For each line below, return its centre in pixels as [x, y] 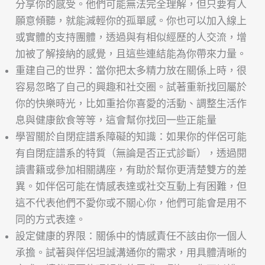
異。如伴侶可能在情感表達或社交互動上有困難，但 [131, 187]
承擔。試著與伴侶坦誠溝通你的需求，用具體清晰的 [131, 253]
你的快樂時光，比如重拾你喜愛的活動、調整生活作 [131, 104]
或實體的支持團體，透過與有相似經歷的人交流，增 [131, 38]
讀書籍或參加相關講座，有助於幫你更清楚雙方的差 [131, 170]
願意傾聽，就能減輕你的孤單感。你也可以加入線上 [131, 21]
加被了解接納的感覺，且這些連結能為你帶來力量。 [131, 54]
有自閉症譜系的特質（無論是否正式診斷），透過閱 [131, 153]
